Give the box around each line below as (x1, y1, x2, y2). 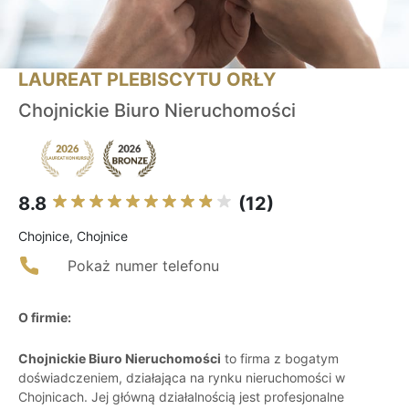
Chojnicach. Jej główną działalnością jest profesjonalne (18, 389, 344, 405)
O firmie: (18, 309, 71, 326)
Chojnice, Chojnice (18, 228, 128, 245)
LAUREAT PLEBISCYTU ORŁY (18, 68, 276, 91)
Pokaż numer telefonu (68, 257, 219, 276)
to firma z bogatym (221, 351, 339, 367)
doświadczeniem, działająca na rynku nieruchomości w (18, 370, 345, 386)
